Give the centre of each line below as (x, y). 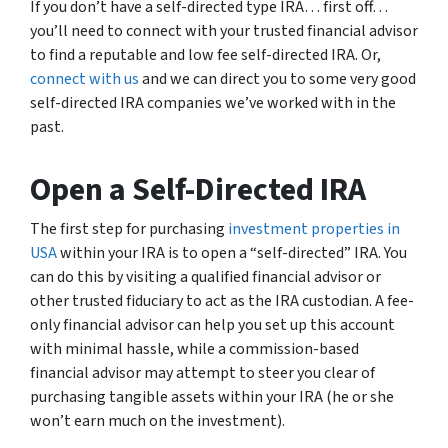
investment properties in (314, 229)
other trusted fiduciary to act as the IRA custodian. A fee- (222, 301)
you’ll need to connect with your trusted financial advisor (224, 31)
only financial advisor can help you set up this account (212, 325)
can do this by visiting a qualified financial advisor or (205, 277)
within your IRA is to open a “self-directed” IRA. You (232, 253)
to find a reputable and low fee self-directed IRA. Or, (205, 55)
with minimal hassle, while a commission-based (194, 349)
